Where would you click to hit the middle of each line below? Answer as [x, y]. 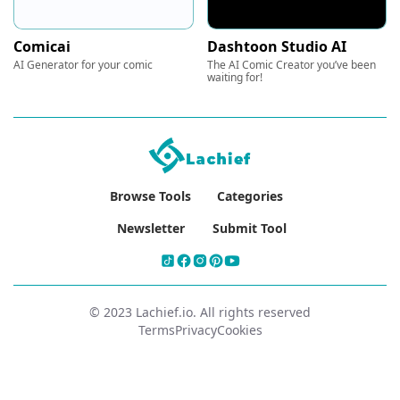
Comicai [42, 46]
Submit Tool [250, 228]
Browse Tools [150, 196]
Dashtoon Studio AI [276, 46]
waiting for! [234, 77]
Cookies [239, 329]
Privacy [196, 329]
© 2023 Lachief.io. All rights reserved [200, 312]
